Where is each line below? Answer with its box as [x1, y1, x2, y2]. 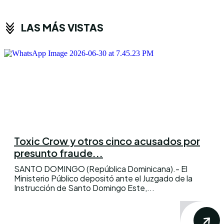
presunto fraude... [14, 146, 103, 159]
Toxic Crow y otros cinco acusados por [14, 134, 200, 147]
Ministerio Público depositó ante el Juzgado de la [14, 172, 192, 183]
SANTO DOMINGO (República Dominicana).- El [14, 163, 187, 174]
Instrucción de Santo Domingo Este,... [14, 182, 154, 193]
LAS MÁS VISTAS [21, 20, 103, 33]
